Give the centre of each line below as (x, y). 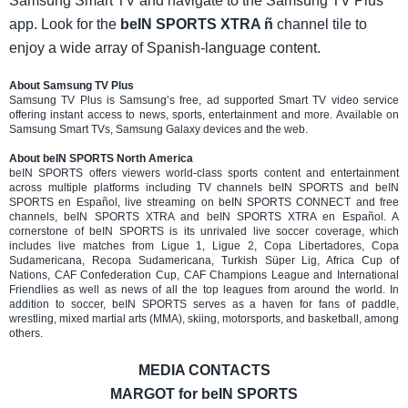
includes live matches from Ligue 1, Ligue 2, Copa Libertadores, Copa (204, 246)
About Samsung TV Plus (71, 86)
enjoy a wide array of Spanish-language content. (165, 48)
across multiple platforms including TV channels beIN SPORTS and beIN (204, 188)
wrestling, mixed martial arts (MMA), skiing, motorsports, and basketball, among (204, 319)
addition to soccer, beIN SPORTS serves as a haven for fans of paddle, (204, 305)
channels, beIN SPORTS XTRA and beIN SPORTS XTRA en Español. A (204, 217)
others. (26, 334)
